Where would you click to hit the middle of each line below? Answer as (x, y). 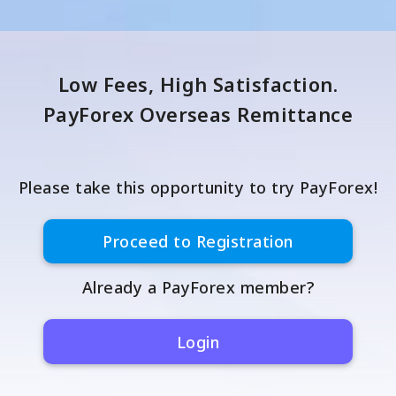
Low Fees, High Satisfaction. (198, 84)
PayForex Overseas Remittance (198, 114)
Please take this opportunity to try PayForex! (198, 187)
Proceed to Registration (198, 241)
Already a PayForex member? (198, 288)
